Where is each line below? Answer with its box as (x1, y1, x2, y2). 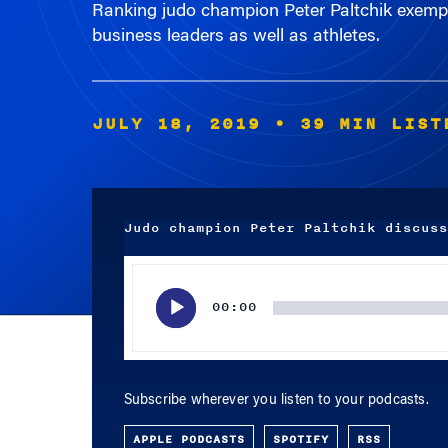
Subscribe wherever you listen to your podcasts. (123, 378, 429, 392)
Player (122, 267, 161, 283)
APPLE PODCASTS (132, 414, 245, 432)
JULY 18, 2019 (91, 95, 261, 121)
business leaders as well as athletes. (91, 12, 380, 30)
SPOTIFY (272, 414, 329, 432)
